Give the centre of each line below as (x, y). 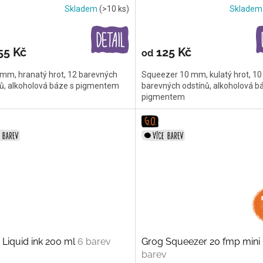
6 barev (94, 242)
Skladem (82, 9)
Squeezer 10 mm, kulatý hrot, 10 (201, 75)
